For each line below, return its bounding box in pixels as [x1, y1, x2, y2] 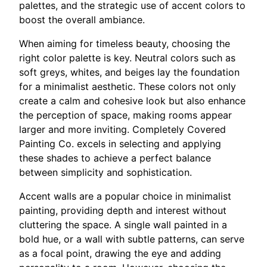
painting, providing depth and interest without [19, 204, 226, 217]
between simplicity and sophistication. [19, 166, 192, 179]
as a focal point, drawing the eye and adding [19, 247, 221, 260]
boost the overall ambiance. [19, 14, 145, 26]
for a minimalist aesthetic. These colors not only [19, 80, 236, 93]
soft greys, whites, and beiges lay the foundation [19, 66, 240, 79]
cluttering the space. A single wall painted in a [19, 219, 227, 231]
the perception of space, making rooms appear [19, 109, 232, 122]
